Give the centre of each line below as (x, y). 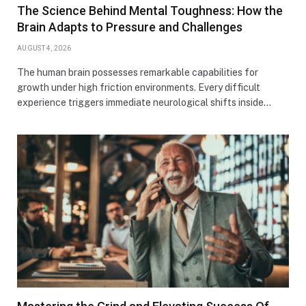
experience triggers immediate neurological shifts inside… (144, 102)
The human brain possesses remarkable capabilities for (138, 72)
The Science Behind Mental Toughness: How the (150, 10)
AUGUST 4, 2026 (44, 48)
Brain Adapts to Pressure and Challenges (130, 27)
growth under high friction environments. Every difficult (139, 87)
